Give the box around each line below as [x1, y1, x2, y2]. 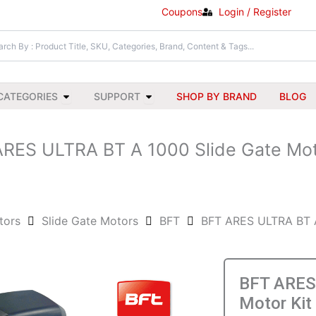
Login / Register [218, 6, 291, 18]
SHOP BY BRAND [176, 90, 257, 103]
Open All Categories [61, 87, 168, 102]
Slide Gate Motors [42, 214, 138, 229]
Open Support [143, 87, 219, 102]
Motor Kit [239, 293, 312, 314]
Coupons [162, 6, 202, 18]
